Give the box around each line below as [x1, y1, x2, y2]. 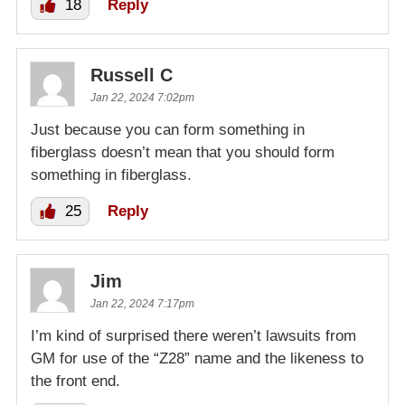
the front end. [31, 372, 120, 391]
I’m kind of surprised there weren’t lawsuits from [31, 327, 356, 345]
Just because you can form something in [31, 121, 305, 139]
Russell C [90, 65, 173, 86]
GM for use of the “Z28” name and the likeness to [31, 350, 363, 368]
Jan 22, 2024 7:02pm [90, 91, 194, 105]
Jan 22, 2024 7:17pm [90, 297, 194, 311]
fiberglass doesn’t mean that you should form [31, 144, 334, 162]
